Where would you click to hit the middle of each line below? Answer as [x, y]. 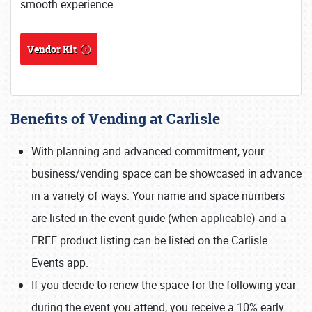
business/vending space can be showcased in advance [166, 173]
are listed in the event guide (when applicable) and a [159, 218]
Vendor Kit [52, 49]
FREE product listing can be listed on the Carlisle [149, 240]
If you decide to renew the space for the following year [164, 285]
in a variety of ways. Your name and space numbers [158, 196]
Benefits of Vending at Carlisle [115, 119]
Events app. [60, 263]
